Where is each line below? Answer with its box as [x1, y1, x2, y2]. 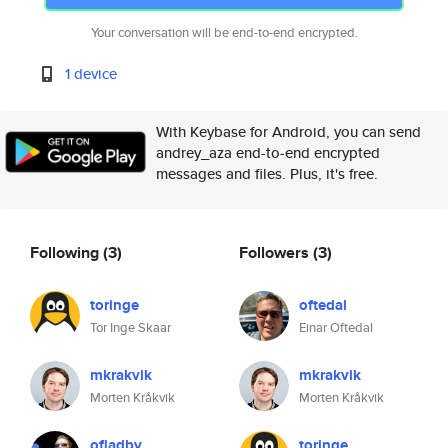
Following [30, 240, 103, 264]
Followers [239, 240, 313, 264]
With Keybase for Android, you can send [156, 121, 421, 142]
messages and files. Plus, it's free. [156, 163, 378, 184]
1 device [65, 63, 118, 84]
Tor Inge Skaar [90, 318, 171, 337]
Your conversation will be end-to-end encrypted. [90, 23, 358, 42]
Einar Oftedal [299, 318, 373, 337]
